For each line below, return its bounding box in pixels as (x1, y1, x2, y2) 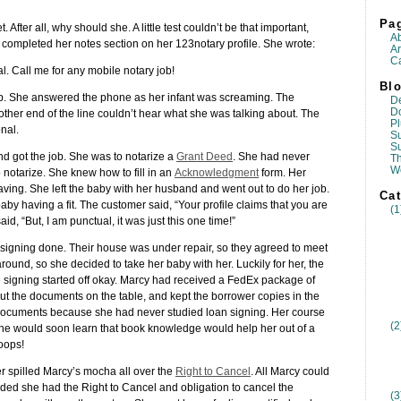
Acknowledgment (175, 166, 259, 179)
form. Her (259, 166, 306, 179)
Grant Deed (176, 150, 233, 163)
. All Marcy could (251, 365, 329, 378)
